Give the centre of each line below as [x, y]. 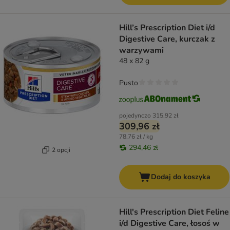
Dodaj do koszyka [180, 177]
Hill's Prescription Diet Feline [174, 212]
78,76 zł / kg [136, 137]
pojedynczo [135, 116]
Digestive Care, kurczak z [167, 39]
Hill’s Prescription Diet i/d [167, 28]
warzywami [141, 51]
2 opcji [61, 150]
